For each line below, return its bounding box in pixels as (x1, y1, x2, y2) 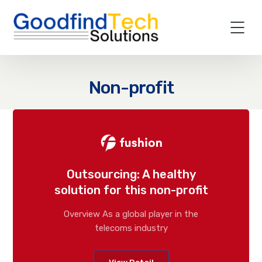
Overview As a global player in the (64, 208, 198, 219)
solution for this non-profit (54, 182, 208, 197)
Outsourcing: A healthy (66, 167, 196, 181)
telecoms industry (94, 222, 168, 233)
